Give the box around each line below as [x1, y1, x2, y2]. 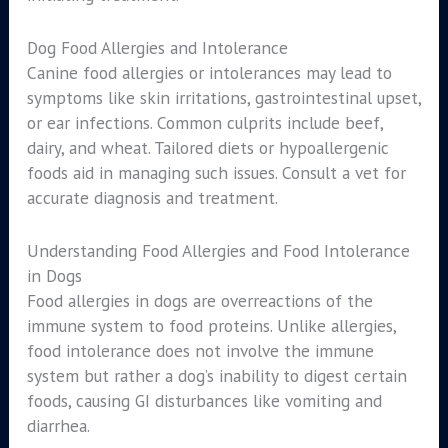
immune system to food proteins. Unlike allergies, [26, 313, 396, 337]
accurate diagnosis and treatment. [26, 186, 278, 210]
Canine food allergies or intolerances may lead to [26, 61, 392, 85]
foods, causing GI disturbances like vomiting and [26, 388, 382, 412]
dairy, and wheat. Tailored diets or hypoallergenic [26, 136, 389, 160]
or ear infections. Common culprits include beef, [26, 111, 383, 135]
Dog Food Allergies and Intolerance [26, 36, 288, 60]
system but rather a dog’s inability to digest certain [26, 363, 407, 387]
